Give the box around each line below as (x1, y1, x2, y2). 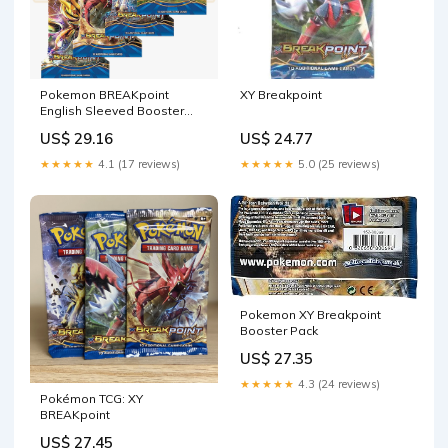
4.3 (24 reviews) (295, 377, 380, 392)
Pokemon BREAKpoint (40, 86, 169, 102)
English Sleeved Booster (40, 102, 184, 118)
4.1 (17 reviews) (95, 156, 180, 171)
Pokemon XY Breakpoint (240, 307, 381, 323)
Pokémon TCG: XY (40, 390, 143, 406)
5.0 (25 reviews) (295, 156, 380, 171)
